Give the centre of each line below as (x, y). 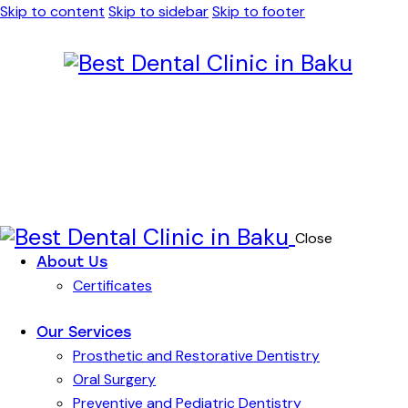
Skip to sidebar (158, 11)
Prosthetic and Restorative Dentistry (196, 356)
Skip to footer (259, 11)
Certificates (112, 286)
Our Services (84, 332)
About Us (72, 262)
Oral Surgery (114, 380)
